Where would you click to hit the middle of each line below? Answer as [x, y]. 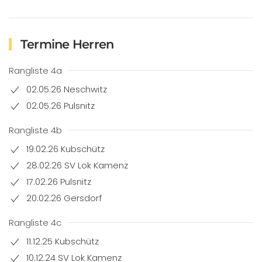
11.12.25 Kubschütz [63, 241]
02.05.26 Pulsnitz [61, 106]
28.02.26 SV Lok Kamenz [77, 165]
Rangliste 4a [35, 70]
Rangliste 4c [35, 223]
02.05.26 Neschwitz [67, 89]
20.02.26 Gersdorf [64, 198]
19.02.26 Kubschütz [65, 149]
